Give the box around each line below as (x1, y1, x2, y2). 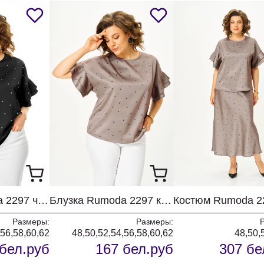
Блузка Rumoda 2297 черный (38, 194, 48, 206)
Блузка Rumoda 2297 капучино (161, 194, 171, 206)
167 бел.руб (95, 241, 173, 257)
